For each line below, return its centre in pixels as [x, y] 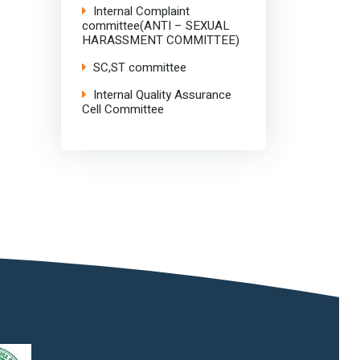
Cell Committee [123, 109]
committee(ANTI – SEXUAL [155, 25]
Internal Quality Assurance [162, 94]
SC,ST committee [139, 67]
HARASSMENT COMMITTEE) [160, 40]
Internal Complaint [141, 11]
